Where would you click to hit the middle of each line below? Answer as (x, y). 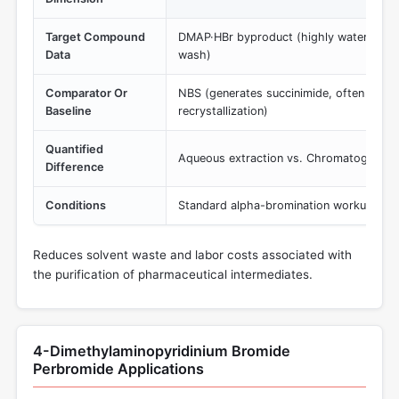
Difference (75, 167)
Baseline (69, 110)
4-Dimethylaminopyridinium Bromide (162, 351)
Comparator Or (87, 93)
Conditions (76, 205)
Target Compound (96, 37)
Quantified (75, 149)
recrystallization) (224, 110)
